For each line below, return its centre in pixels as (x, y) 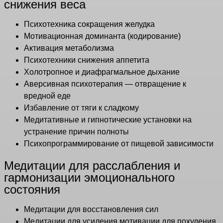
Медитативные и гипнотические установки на (108, 120)
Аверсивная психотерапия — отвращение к (105, 84)
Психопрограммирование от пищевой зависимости (119, 144)
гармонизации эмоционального (89, 178)
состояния (32, 190)
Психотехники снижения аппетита (87, 60)
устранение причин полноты (76, 132)
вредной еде (47, 96)
